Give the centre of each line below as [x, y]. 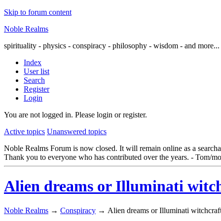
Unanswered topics [77, 131]
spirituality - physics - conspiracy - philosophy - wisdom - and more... [112, 46]
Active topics [24, 131]
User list [37, 71]
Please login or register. [111, 115]
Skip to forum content [38, 12]
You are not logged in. [38, 115]
